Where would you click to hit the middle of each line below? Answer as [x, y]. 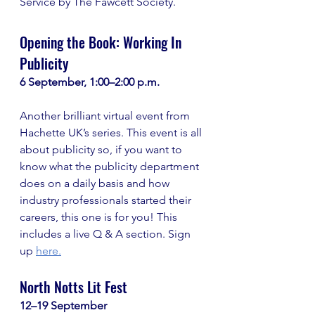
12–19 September [63, 306]
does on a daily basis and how [96, 183]
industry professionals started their [107, 200]
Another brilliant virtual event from [106, 116]
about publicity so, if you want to [102, 149]
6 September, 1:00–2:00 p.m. [90, 82]
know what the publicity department [111, 166]
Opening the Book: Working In [102, 42]
